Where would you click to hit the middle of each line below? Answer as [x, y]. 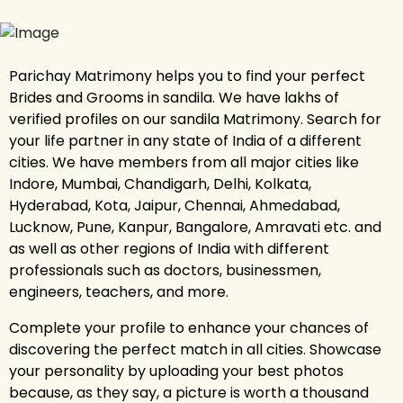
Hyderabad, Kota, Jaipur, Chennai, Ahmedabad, [175, 205]
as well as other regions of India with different [169, 248]
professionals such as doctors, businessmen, [165, 270]
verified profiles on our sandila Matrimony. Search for [195, 119]
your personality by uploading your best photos [176, 371]
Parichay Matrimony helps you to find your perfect [187, 76]
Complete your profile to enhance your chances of [189, 327]
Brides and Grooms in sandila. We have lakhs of [174, 97]
